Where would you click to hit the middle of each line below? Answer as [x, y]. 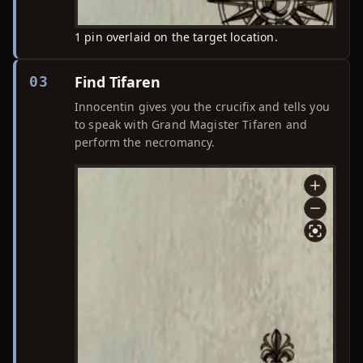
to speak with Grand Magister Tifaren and [191, 124]
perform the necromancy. [145, 142]
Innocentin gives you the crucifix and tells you [202, 107]
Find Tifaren [117, 82]
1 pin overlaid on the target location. [176, 37]
